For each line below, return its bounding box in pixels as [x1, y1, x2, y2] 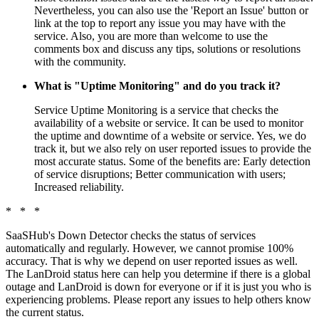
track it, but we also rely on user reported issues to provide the [34, 142, 311, 155]
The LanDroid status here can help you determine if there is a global [6, 268, 310, 281]
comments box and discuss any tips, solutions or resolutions [34, 43, 300, 56]
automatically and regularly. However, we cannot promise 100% [6, 242, 293, 255]
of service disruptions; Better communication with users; [34, 168, 286, 181]
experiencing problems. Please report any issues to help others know [6, 293, 311, 306]
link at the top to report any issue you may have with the [34, 17, 286, 30]
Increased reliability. [34, 181, 124, 194]
